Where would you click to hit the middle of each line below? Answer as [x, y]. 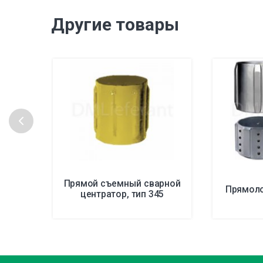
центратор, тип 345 [122, 194]
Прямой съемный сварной [122, 183]
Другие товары [115, 24]
